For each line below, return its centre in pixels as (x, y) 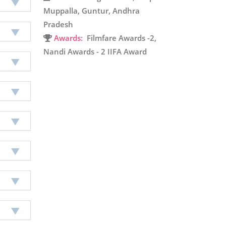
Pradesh (58, 24)
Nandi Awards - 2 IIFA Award (95, 51)
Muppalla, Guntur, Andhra (92, 11)
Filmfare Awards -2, (120, 38)
